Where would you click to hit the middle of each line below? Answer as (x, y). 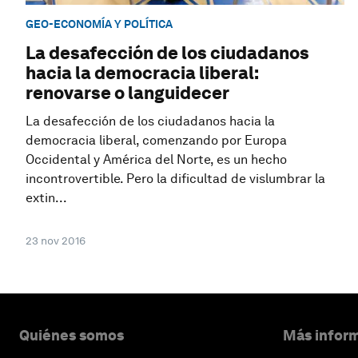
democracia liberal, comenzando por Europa (156, 141)
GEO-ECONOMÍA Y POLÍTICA (99, 24)
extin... (46, 198)
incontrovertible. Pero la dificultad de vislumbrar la (175, 179)
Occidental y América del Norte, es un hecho (156, 160)
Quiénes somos (72, 336)
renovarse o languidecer (127, 93)
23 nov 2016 (56, 241)
